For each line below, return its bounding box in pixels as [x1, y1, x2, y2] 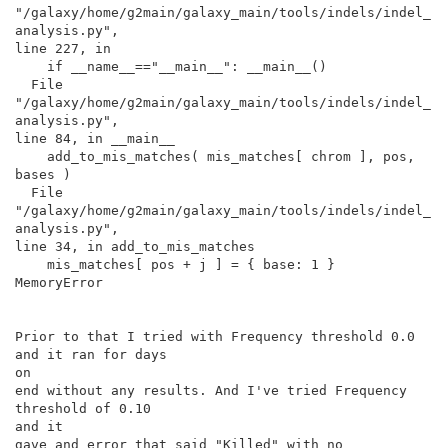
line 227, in [15, 40, 111, 56]
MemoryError [15, 274, 103, 290]
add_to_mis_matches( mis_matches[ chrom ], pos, [15, 148, 47, 164]
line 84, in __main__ [15, 130, 175, 146]
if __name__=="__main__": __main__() [15, 58, 47, 74]
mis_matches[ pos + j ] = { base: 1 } [15, 256, 47, 272]
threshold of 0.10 [15, 400, 151, 416]
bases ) [15, 166, 71, 182]
